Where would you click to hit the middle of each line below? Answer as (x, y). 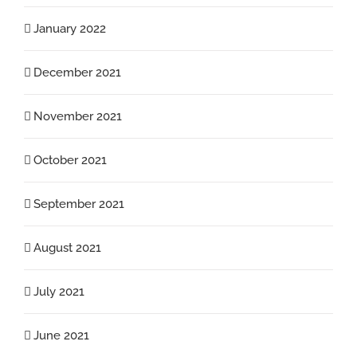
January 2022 (70, 28)
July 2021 (59, 291)
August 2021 (67, 247)
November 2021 (78, 116)
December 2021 (77, 72)
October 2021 (70, 160)
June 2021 (61, 335)
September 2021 (79, 204)
